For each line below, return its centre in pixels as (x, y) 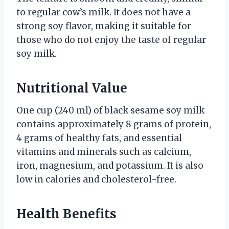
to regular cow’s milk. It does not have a (104, 12)
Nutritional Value (72, 88)
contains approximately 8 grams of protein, (114, 124)
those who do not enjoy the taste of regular (111, 40)
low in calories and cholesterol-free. (96, 179)
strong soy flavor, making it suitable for (104, 26)
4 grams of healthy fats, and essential (99, 138)
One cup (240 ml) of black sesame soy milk (110, 110)
